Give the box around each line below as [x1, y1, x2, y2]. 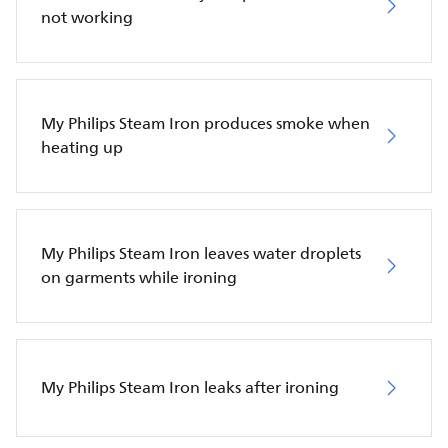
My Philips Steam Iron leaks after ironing [41, 374, 339, 401]
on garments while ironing [41, 264, 237, 291]
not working [41, 4, 133, 31]
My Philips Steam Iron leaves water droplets [41, 240, 361, 267]
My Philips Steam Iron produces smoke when [41, 110, 370, 137]
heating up [41, 134, 123, 161]
